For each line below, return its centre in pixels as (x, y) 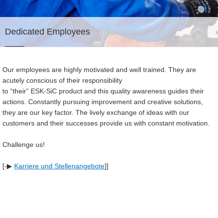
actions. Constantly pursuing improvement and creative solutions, (103, 102)
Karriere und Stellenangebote (59, 166)
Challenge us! (24, 145)
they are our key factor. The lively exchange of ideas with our (96, 112)
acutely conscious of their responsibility (63, 80)
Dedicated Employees (47, 32)
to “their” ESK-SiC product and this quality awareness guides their (103, 91)
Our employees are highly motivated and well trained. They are (99, 70)
